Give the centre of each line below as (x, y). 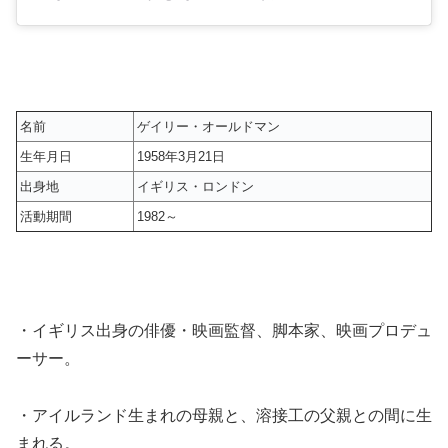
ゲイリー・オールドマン (208, 126)
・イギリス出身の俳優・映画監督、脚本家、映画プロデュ (224, 331)
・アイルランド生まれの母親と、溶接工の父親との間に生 (224, 416)
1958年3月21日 (181, 156)
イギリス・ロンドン (195, 186)
